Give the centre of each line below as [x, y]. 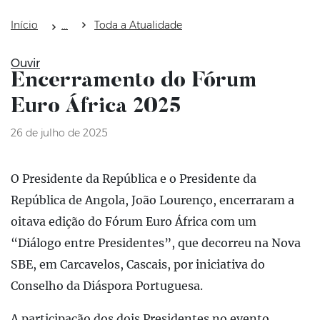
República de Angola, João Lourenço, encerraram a [152, 200]
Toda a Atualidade [138, 25]
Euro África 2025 [96, 107]
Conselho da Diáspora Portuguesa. [107, 286]
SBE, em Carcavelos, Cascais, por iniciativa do [138, 265]
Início [24, 25]
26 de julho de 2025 [59, 133]
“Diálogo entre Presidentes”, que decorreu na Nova [156, 243]
